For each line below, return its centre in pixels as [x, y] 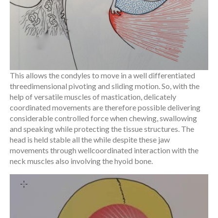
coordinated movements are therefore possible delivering [105, 107]
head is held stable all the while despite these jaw [90, 139]
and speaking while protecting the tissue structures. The [102, 128]
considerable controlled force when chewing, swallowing [103, 118]
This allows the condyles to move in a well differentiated [102, 75]
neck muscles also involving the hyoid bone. [81, 161]
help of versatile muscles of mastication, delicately [93, 96]
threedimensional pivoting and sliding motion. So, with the [105, 86]
